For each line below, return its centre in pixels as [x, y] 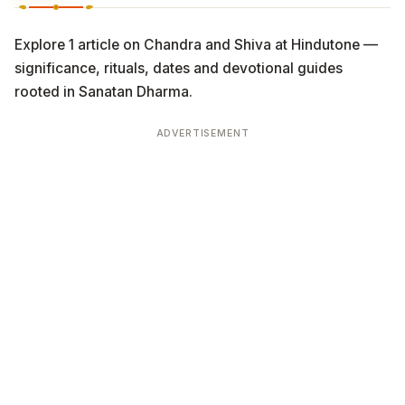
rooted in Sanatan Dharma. [104, 92]
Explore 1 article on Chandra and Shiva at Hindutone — [196, 45]
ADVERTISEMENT [202, 133]
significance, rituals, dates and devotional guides [179, 68]
